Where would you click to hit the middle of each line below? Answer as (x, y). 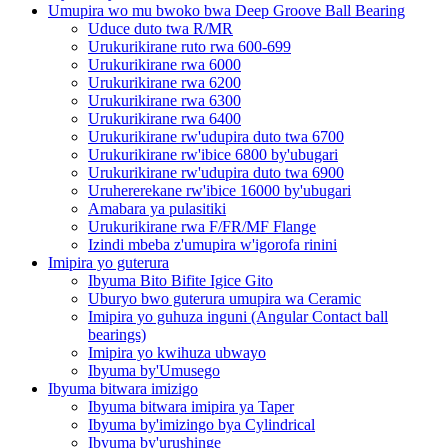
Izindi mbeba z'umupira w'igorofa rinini (212, 244)
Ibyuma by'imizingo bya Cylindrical (201, 424)
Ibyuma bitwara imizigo (123, 388)
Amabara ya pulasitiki (157, 208)
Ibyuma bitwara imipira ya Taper (191, 406)
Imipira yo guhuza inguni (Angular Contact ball (238, 316)
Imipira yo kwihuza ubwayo (177, 352)
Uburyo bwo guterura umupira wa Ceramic (224, 298)
